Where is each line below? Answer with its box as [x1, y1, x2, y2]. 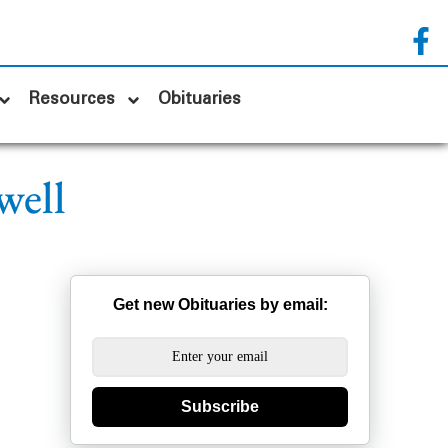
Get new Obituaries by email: [112, 296, 328, 314]
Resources [29, 92, 116, 107]
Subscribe [181, 398, 259, 416]
